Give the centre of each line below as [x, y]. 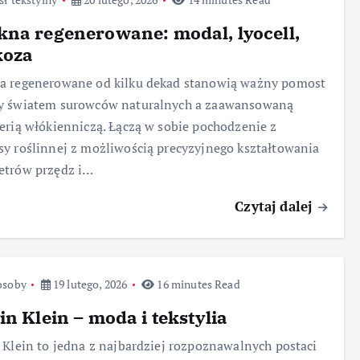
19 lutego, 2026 [89, 284]
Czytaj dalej [276, 206]
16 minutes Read [197, 284]
